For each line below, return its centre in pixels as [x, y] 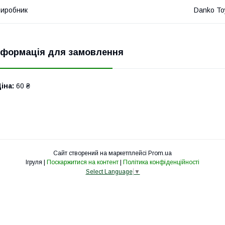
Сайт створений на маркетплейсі [101, 153]
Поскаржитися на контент [83, 162]
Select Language [109, 172]
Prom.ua [160, 153]
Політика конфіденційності [161, 162]
